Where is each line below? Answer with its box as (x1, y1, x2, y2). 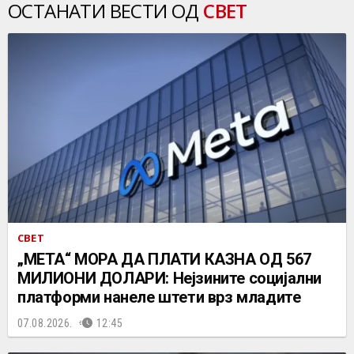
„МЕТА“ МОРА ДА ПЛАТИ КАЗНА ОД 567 (17, 250, 311, 269)
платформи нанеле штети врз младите (17, 288, 301, 307)
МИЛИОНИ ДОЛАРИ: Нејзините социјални (17, 269, 322, 288)
